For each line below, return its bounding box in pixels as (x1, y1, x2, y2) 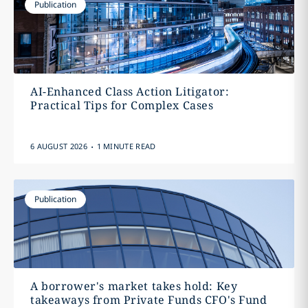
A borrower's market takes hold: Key (30, 278, 238, 294)
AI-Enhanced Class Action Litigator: (30, 83, 230, 99)
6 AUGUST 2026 (30, 140, 87, 151)
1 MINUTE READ (96, 140, 156, 151)
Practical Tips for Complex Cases (30, 97, 214, 113)
